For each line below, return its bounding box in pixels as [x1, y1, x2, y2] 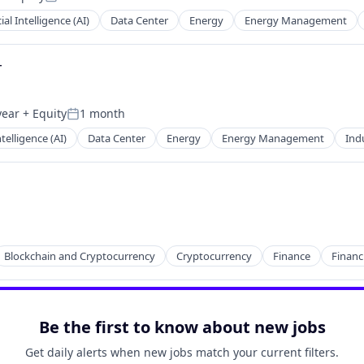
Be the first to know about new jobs [38, 316, 326, 338]
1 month [80, 106, 125, 121]
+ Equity [19, 106, 67, 121]
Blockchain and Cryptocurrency [4, 249, 155, 263]
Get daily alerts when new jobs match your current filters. [25, 344, 339, 360]
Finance [273, 249, 310, 263]
